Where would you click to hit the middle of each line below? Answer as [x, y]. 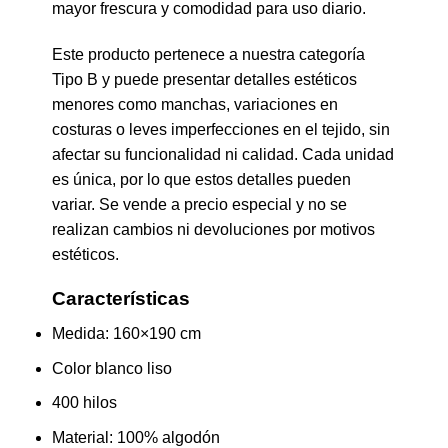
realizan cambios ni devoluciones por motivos [213, 229]
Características [120, 299]
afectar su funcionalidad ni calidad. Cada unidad [222, 154]
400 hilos [84, 403]
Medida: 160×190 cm [126, 334]
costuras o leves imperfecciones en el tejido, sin [220, 129]
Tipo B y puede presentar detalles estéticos [204, 79]
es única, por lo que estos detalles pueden [201, 179]
